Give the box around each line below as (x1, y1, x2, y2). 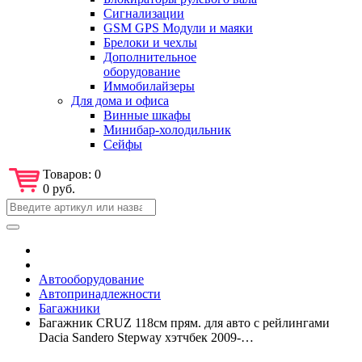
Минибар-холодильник (103, 122, 231, 137)
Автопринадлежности (39, 286, 161, 301)
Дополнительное (103, 49, 196, 64)
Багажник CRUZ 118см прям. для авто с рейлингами (39, 315, 330, 330)
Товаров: (43, 166, 95, 181)
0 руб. (43, 181, 75, 196)
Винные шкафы (103, 107, 191, 122)
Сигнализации (103, 6, 184, 20)
